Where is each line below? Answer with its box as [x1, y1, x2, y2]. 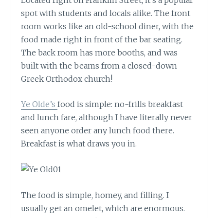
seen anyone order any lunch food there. [21, 126, 175, 136]
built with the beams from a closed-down [21, 60, 178, 71]
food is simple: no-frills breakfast [57, 99, 183, 109]
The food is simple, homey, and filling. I [21, 190, 169, 200]
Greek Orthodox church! [21, 73, 113, 84]
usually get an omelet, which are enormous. [21, 203, 185, 213]
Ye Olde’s [21, 99, 58, 109]
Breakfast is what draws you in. [21, 139, 137, 149]
